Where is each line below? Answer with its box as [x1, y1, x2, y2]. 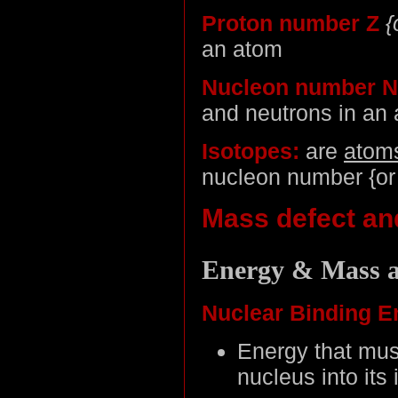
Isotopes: [202, 139, 299, 164]
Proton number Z [202, 11, 379, 36]
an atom [202, 36, 283, 62]
